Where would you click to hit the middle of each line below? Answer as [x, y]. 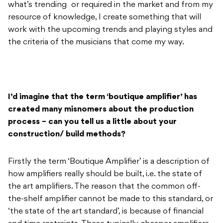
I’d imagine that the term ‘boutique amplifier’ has [103, 97]
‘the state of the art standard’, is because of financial [106, 212]
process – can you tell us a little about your [92, 122]
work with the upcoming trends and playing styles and [110, 30]
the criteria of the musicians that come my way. [96, 43]
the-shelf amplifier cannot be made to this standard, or [111, 199]
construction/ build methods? [67, 135]
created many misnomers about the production [101, 110]
